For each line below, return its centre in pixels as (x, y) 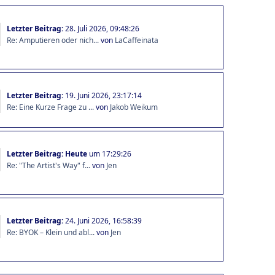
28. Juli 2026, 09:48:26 (102, 28)
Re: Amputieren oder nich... (52, 40)
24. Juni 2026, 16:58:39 (103, 220)
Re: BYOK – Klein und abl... (50, 232)
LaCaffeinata (136, 40)
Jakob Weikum (134, 107)
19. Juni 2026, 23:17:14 (103, 95)
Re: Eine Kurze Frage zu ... (50, 107)
